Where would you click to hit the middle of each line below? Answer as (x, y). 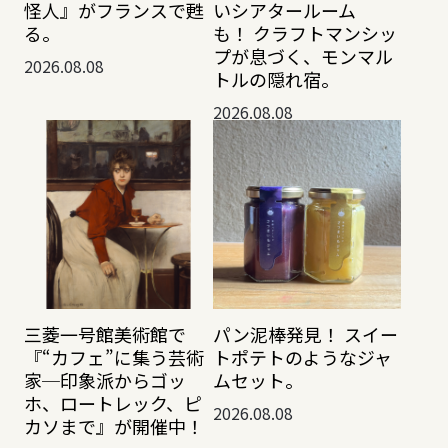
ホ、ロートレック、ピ (112, 403)
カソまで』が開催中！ (113, 426)
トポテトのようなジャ (302, 357)
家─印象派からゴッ (104, 380)
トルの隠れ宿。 (275, 78)
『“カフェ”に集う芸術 (113, 357)
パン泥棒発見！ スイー (305, 334)
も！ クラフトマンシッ (304, 32)
